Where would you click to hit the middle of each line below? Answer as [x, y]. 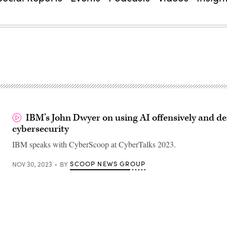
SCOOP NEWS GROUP [108, 164]
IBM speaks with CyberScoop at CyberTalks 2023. [94, 144]
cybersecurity [41, 129]
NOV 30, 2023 [32, 164]
